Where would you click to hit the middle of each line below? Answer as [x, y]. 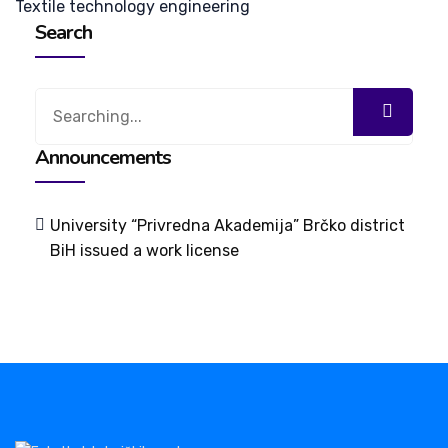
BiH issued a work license [145, 250]
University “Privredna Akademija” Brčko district [228, 225]
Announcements [103, 157]
